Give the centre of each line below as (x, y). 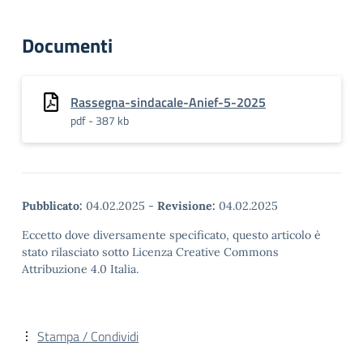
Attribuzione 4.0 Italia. (80, 269)
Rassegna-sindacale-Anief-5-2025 (168, 102)
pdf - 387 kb (100, 120)
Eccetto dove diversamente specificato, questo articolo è (171, 235)
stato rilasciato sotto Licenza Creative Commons (150, 252)
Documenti (67, 45)
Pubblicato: (52, 206)
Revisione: (186, 206)
